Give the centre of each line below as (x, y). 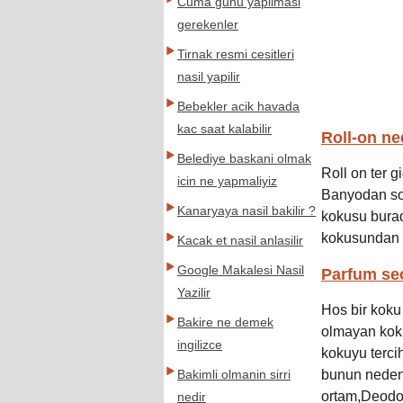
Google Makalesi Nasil (241, 270)
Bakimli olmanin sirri (234, 375)
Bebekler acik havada (238, 107)
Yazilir (194, 293)
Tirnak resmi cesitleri (236, 54)
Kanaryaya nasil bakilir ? (246, 211)
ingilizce (200, 345)
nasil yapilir (209, 77)
